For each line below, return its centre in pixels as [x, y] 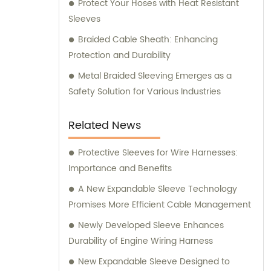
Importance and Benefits [120, 169]
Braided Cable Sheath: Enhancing [148, 40]
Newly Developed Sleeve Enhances [151, 226]
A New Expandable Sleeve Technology [158, 189]
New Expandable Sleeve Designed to [154, 262]
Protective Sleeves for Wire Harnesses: [158, 153]
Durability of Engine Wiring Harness [141, 241]
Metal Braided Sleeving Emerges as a [155, 76]
